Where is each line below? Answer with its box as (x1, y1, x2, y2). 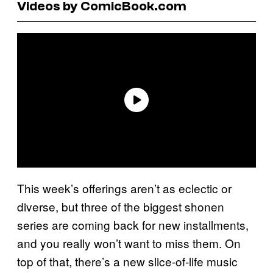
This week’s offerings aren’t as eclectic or (17, 179, 232, 196)
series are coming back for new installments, (17, 216, 249, 233)
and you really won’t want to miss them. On (17, 234, 241, 251)
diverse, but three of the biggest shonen (17, 197, 224, 214)
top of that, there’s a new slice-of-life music (17, 252, 238, 269)
